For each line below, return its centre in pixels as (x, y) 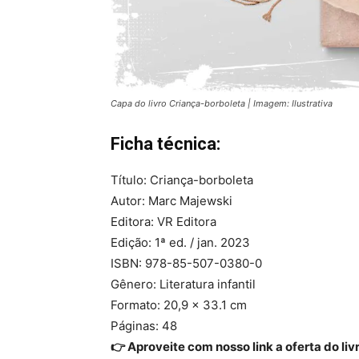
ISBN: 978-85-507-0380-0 (186, 264)
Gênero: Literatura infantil (183, 284)
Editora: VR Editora (163, 222)
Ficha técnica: (165, 144)
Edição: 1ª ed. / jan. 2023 (180, 243)
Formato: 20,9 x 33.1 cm (179, 305)
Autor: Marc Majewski (171, 201)
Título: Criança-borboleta (182, 180)
